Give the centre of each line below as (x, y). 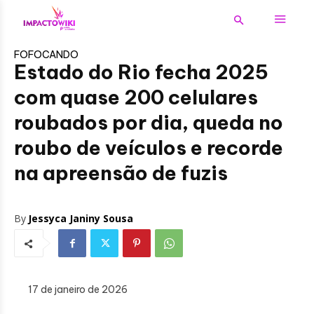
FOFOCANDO (46, 55)
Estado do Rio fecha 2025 (141, 72)
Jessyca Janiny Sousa (81, 219)
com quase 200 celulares (136, 97)
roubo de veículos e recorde (149, 148)
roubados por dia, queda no (149, 123)
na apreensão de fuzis (121, 173)
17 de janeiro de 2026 (78, 290)
